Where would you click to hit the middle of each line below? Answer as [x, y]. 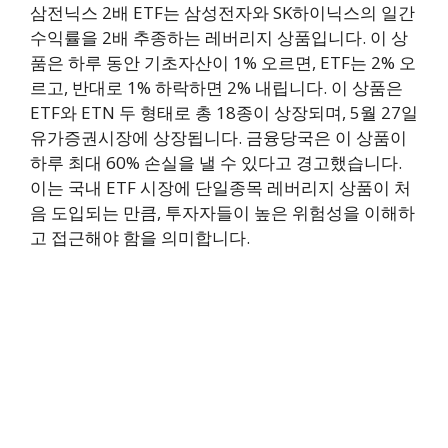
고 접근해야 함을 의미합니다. [140, 238]
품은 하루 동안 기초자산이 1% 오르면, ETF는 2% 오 [223, 63]
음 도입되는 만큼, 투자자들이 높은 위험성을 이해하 [222, 213]
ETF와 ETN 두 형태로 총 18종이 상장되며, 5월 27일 [224, 113]
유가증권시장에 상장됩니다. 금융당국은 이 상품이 [218, 138]
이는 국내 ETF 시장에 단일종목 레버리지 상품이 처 [220, 188]
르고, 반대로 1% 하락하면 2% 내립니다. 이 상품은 [216, 88]
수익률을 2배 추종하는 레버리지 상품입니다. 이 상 [219, 38]
